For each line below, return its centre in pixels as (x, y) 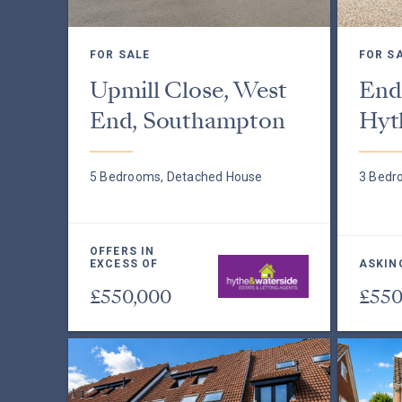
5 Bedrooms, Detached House (176, 177)
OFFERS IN (122, 251)
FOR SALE (120, 55)
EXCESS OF (124, 264)
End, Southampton (188, 121)
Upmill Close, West (188, 90)
